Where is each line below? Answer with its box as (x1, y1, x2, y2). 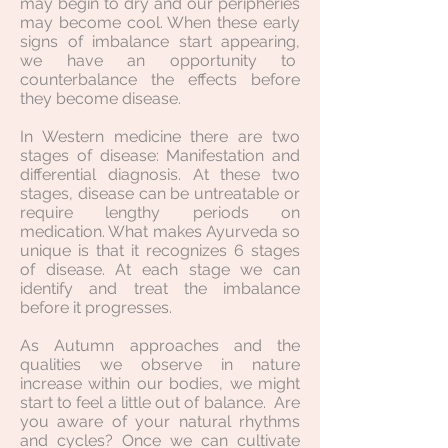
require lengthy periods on (20, 203, 300, 222)
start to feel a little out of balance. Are (20, 393, 300, 412)
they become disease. (20, 89, 181, 108)
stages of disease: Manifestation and (20, 146, 300, 165)
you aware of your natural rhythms (20, 412, 300, 431)
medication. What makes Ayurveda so (20, 222, 300, 241)
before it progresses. (20, 298, 172, 317)
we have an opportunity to (20, 51, 300, 70)
